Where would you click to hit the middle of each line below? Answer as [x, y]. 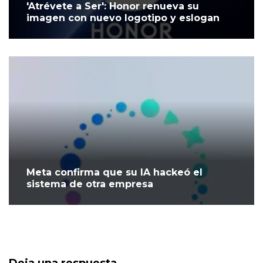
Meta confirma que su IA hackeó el [114, 173]
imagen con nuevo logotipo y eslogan [123, 18]
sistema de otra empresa [90, 184]
